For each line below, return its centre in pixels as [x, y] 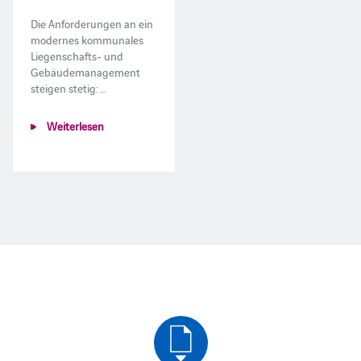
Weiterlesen [74, 125]
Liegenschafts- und [77, 55]
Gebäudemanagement [85, 71]
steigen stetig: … [68, 87]
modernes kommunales [87, 39]
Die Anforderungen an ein [91, 23]
